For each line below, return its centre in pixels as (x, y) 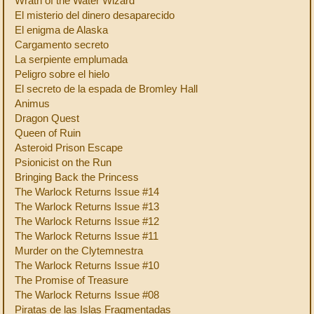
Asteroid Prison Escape (69, 148)
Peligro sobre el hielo (62, 74)
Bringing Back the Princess (77, 177)
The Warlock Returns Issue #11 (87, 236)
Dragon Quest (47, 118)
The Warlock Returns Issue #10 (87, 265)
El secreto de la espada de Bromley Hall (106, 89)
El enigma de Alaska (61, 30)
